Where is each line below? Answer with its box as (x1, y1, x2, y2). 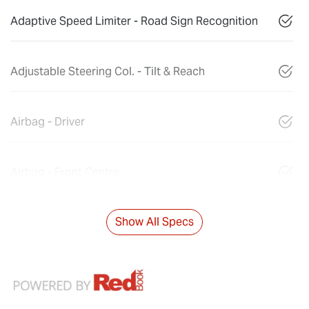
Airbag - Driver (10, 114, 85, 129)
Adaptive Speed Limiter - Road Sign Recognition (10, 13, 258, 28)
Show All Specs (115, 214, 194, 229)
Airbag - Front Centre (10, 164, 119, 179)
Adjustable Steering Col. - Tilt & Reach (10, 63, 205, 79)
